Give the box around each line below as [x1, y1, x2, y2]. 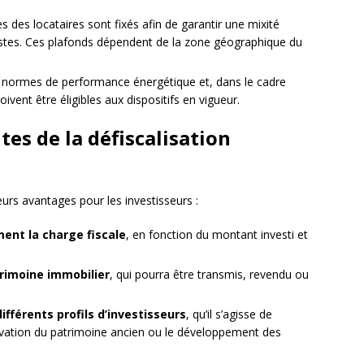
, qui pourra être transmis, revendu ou [110, 266, 309, 283]
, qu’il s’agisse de [186, 306, 272, 323]
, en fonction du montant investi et [126, 227, 308, 243]
